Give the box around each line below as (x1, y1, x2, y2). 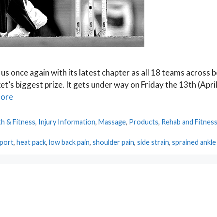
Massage (98, 118, 126, 126)
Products (129, 118, 159, 126)
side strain (137, 138, 170, 147)
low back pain (49, 138, 90, 147)
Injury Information (38, 118, 96, 126)
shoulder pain (93, 138, 135, 147)
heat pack (16, 138, 46, 147)
